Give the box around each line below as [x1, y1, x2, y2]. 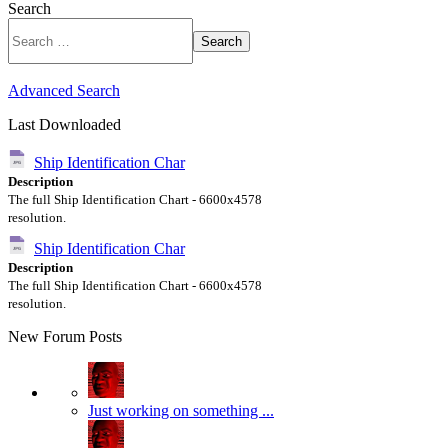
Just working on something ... [88, 402, 274, 419]
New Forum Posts [8, 328, 122, 345]
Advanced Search [8, 82, 120, 99]
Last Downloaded [8, 116, 121, 133]
